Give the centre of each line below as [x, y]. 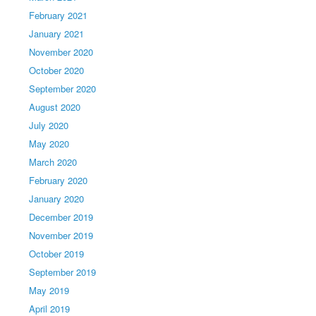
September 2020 [63, 89]
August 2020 [55, 107]
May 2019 [49, 290]
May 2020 [49, 144]
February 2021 [59, 15]
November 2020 [61, 52]
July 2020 [49, 125]
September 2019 [63, 272]
